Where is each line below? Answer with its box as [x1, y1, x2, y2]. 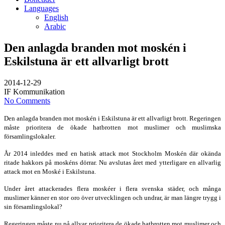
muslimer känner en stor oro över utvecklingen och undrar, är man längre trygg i [4, 193, 221, 201]
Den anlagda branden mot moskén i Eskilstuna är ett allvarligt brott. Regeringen [4, 114, 221, 122]
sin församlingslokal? [4, 202, 62, 210]
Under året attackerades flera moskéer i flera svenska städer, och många [4, 184, 221, 192]
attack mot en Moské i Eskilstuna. [4, 167, 96, 175]
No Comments [4, 96, 50, 105]
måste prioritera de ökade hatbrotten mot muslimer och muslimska [4, 123, 221, 131]
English [44, 13, 68, 22]
